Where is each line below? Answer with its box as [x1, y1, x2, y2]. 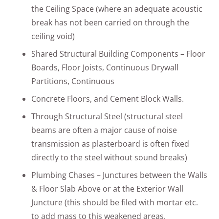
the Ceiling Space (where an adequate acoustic [31, 3, 202, 15]
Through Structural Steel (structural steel [31, 111, 183, 122]
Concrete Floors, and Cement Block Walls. [31, 93, 184, 105]
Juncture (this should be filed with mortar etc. [31, 197, 198, 208]
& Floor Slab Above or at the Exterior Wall [31, 183, 183, 195]
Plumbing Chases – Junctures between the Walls [31, 170, 207, 181]
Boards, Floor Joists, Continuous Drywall [31, 62, 178, 73]
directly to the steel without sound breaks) [31, 152, 187, 163]
